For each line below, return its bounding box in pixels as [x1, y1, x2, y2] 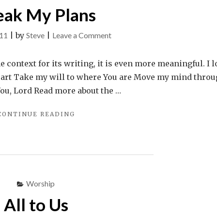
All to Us [3, 194, 68, 215]
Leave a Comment [52, 31, 111, 40]
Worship [26, 179, 55, 188]
